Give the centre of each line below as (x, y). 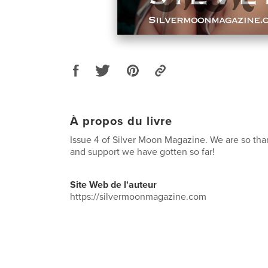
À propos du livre (121, 121)
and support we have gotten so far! (142, 152)
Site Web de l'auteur (113, 185)
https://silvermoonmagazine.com (138, 197)
